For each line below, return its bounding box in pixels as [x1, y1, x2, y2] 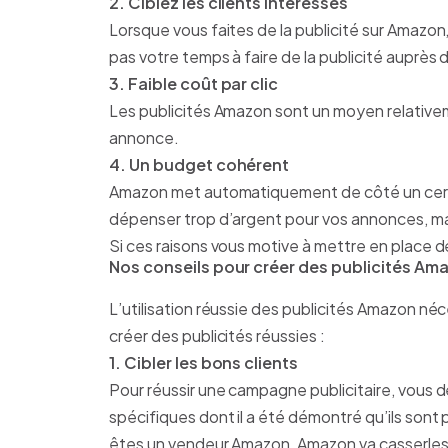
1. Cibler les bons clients [109, 352, 299, 374]
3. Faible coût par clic [109, 73, 279, 95]
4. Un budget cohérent [109, 154, 290, 176]
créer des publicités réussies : [109, 325, 325, 347]
